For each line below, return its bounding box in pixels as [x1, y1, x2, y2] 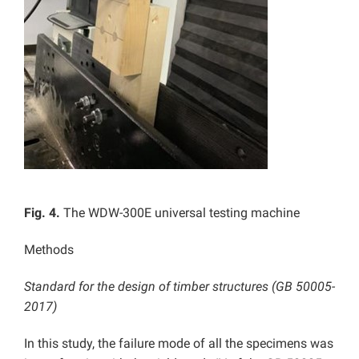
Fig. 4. [24, 205, 63, 221]
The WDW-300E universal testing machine [63, 205, 300, 221]
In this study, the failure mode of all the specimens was [24, 336, 333, 352]
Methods [24, 242, 74, 258]
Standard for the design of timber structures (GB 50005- [24, 279, 335, 295]
